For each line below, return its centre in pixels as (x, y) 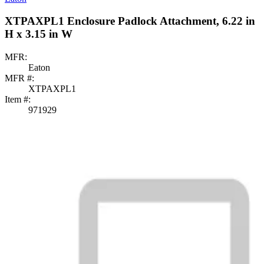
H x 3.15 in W (39, 34)
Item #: (18, 99)
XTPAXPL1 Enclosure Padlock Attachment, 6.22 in (130, 21)
